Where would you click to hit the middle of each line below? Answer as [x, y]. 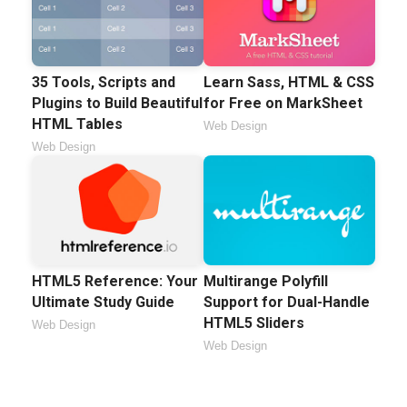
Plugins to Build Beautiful [117, 103]
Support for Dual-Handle [287, 302]
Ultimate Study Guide [103, 302]
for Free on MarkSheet [283, 103]
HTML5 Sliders [254, 323]
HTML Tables [77, 124]
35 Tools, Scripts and [104, 82]
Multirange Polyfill [266, 281]
